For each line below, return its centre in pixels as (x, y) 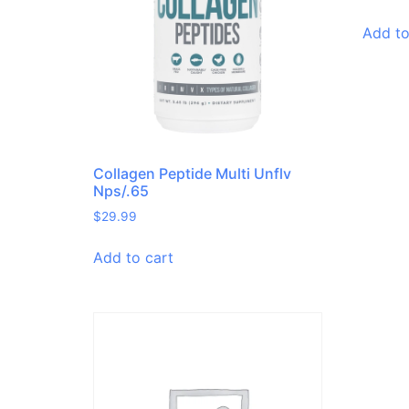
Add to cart (133, 258)
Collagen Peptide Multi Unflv (192, 174)
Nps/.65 (121, 191)
